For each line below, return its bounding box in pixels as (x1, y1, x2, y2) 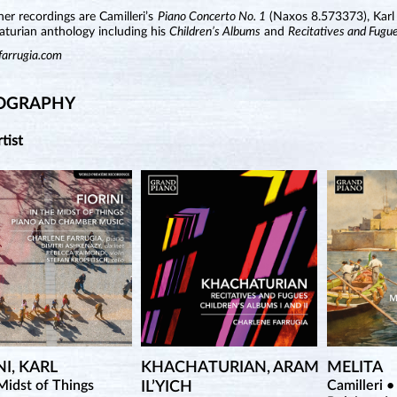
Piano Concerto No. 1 (157, 11, 266, 23)
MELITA (326, 360, 383, 377)
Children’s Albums (169, 26, 261, 38)
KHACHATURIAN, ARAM (141, 360, 319, 377)
